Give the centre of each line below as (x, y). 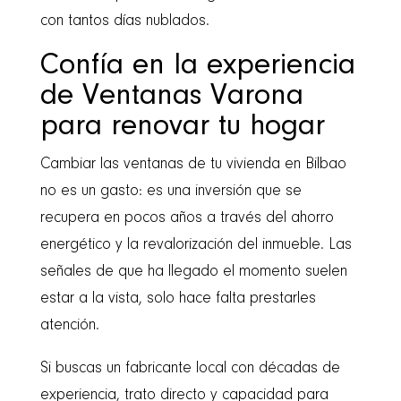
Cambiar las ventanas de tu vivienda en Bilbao (193, 164)
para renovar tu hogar (182, 127)
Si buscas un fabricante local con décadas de (190, 368)
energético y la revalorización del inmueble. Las (196, 245)
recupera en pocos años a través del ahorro (187, 218)
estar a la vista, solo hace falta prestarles (178, 299)
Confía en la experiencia (197, 66)
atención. (69, 325)
